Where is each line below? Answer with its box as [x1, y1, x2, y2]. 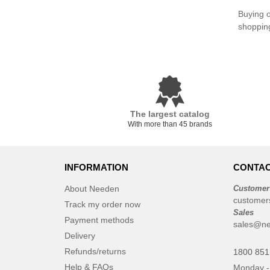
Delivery [64, 231, 95, 240]
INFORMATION [64, 162, 128, 172]
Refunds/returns [64, 246, 126, 256]
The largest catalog [130, 109, 210, 119]
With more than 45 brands [128, 120, 212, 128]
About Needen [64, 184, 119, 193]
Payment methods [64, 215, 134, 225]
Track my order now [64, 199, 140, 209]
